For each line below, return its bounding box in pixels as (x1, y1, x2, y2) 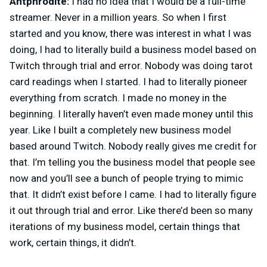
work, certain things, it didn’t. (10, 236, 136, 249)
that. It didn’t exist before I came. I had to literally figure (10, 188, 256, 200)
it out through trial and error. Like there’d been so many (10, 204, 253, 216)
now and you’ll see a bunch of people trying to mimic (10, 172, 243, 184)
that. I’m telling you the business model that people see (10, 156, 255, 168)
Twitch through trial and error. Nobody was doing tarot (10, 59, 253, 72)
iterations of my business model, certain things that (10, 220, 240, 232)
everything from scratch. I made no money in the (10, 91, 226, 104)
